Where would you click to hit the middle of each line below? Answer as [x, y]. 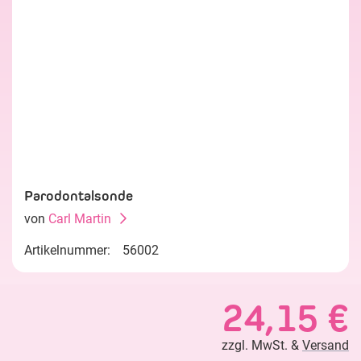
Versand [326, 345]
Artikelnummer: [67, 250]
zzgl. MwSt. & [262, 345]
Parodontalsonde [79, 196]
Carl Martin [80, 219]
